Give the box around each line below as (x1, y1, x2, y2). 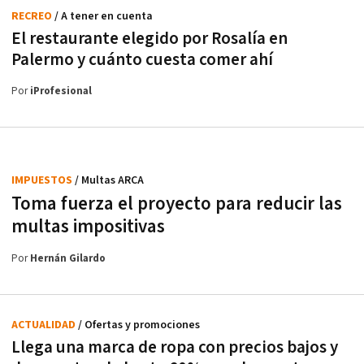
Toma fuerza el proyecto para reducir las (11, 191, 342, 216)
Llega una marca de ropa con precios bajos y (11, 336, 338, 358)
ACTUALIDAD (11, 317, 78, 332)
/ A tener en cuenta (54, 8, 153, 24)
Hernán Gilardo (30, 251, 106, 266)
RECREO (11, 8, 54, 24)
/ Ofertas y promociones (78, 317, 200, 332)
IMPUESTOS (11, 172, 75, 188)
